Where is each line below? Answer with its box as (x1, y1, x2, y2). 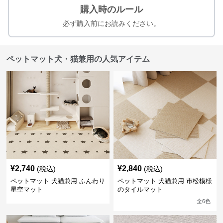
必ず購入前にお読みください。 (63, 19, 160, 27)
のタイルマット (117, 186, 163, 193)
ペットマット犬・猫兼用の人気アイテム (6, 55, 150, 63)
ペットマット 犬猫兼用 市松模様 (117, 177, 212, 185)
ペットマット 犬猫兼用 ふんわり (10, 177, 106, 185)
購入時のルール (80, 4, 143, 14)
